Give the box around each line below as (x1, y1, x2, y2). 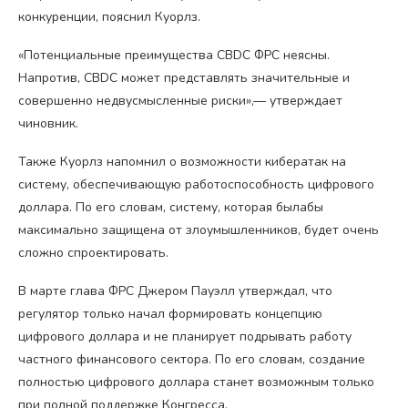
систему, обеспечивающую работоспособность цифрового (18, 176, 374, 194)
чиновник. (18, 115, 78, 133)
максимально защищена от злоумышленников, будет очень (18, 221, 379, 240)
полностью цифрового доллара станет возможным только (18, 373, 374, 392)
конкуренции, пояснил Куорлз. (18, 8, 200, 26)
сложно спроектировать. (18, 244, 168, 262)
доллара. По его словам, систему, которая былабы (18, 199, 323, 217)
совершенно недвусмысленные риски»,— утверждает (18, 92, 342, 110)
